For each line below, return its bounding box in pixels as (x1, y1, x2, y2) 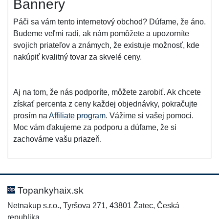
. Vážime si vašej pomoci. (106, 111, 194, 120)
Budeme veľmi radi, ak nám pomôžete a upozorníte (13, 29, 189, 38)
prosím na (13, 111, 49, 120)
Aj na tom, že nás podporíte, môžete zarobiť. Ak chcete (13, 88, 201, 96)
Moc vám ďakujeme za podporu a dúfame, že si (13, 123, 176, 131)
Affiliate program (49, 111, 106, 120)
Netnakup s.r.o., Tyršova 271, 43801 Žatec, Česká (7, 201, 179, 210)
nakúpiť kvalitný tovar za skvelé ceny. (13, 53, 142, 61)
